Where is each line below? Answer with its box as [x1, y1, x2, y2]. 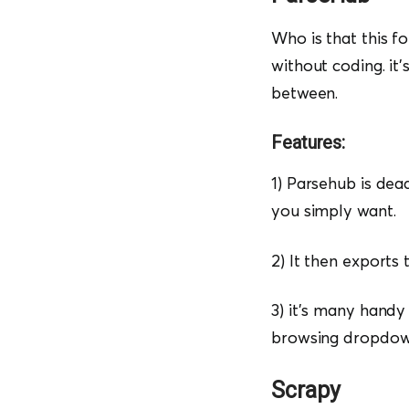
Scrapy [271, 377, 341, 404]
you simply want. [271, 200, 401, 222]
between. [271, 81, 339, 103]
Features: [271, 131, 346, 154]
